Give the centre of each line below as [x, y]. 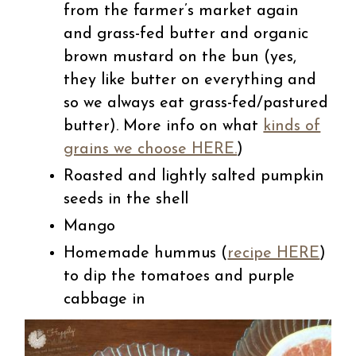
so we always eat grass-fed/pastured [196, 103]
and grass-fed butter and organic [186, 34]
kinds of [292, 126]
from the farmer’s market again [182, 11]
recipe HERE [274, 253]
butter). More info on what [164, 126]
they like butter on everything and [190, 80]
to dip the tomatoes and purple [180, 276]
